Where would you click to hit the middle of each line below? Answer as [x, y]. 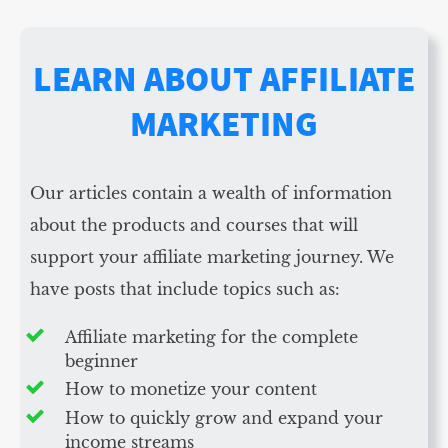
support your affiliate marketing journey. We [212, 257]
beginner [101, 361]
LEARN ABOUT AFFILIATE [224, 79]
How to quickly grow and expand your [224, 418]
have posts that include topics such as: [187, 289]
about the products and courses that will [194, 225]
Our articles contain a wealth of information [211, 193]
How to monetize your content [191, 389]
